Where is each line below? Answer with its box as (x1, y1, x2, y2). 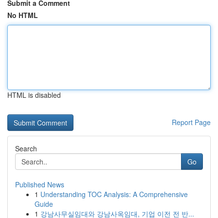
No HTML (7, 10, 38, 20)
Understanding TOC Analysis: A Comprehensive (40, 189, 188, 199)
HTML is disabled (7, 90, 61, 100)
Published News (15, 180, 64, 189)
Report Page (172, 117, 211, 127)
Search (15, 144, 37, 153)
